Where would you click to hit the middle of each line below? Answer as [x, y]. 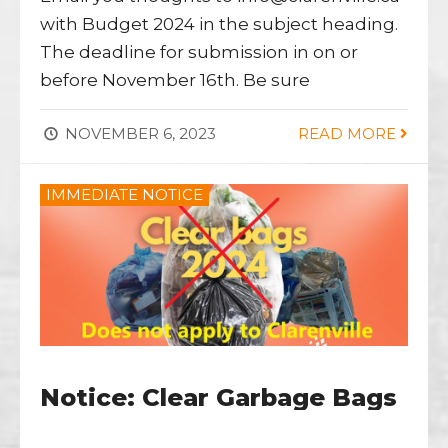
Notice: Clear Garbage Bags [218, 397]
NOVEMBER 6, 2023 [138, 133]
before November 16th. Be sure [175, 79]
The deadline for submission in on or [199, 51]
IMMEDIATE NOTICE [124, 194]
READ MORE [349, 133]
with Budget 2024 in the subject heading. [219, 23]
